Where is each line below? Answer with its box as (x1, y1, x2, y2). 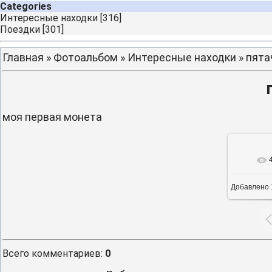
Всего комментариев (2, 248, 101, 259)
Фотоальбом (53, 51, 118, 64)
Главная (2, 51, 44, 64)
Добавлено (231, 183, 269, 191)
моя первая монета (2, 110, 102, 123)
